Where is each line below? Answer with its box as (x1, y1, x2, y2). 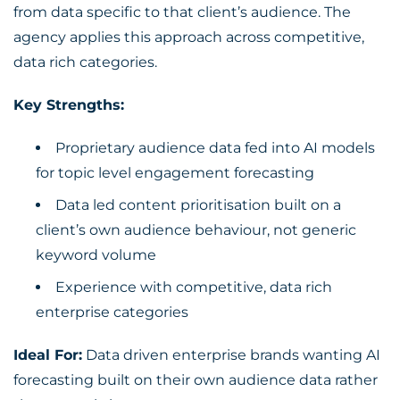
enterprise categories (36, 304, 188, 321)
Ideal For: (13, 346, 82, 363)
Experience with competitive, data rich (55, 279, 332, 296)
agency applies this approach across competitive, (13, 29, 364, 46)
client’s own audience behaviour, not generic (36, 221, 356, 238)
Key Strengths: (13, 96, 124, 113)
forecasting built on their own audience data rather (13, 371, 378, 388)
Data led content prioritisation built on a (55, 196, 341, 213)
